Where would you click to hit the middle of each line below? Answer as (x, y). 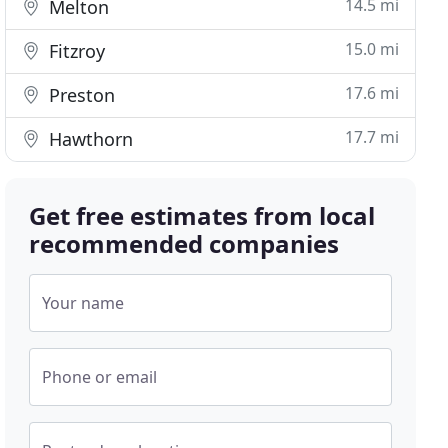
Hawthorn (89, 139)
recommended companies (184, 243)
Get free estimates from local (202, 215)
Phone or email (100, 377)
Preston (80, 95)
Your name (83, 303)
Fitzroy (75, 51)
